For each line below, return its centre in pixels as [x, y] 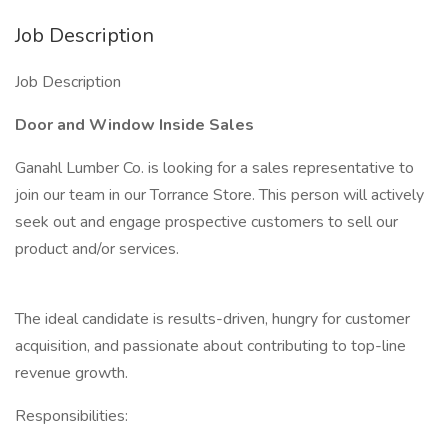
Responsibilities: [71, 416]
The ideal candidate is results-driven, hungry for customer [212, 319]
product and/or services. [97, 249]
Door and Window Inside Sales [134, 125]
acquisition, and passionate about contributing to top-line [210, 346]
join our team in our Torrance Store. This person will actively [219, 195]
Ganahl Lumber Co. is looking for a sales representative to [214, 168]
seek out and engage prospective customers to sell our [206, 222]
